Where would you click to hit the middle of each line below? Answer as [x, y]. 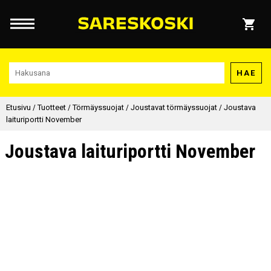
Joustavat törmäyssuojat [174, 107]
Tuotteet [52, 107]
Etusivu [18, 107]
